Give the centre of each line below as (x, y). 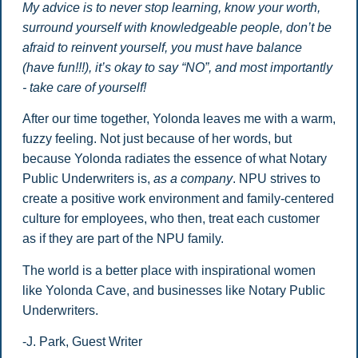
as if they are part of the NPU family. (123, 239)
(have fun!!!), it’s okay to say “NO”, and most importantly (177, 67)
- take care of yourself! (84, 87)
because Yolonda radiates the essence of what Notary (174, 159)
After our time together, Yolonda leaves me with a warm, (179, 119)
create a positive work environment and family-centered (178, 199)
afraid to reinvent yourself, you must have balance (162, 47)
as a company (191, 179)
